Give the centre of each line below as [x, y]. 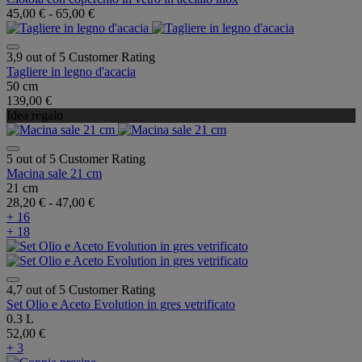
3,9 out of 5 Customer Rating [81, 57]
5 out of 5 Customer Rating [76, 159]
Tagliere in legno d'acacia [71, 72]
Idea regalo [35, 116]
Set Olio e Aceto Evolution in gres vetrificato [121, 305]
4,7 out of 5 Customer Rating [81, 290]
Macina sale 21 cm [54, 174]
